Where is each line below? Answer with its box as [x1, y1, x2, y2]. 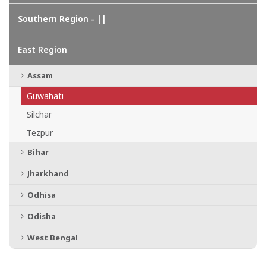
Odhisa [26, 189, 56, 200]
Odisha [26, 211, 56, 221]
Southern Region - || [18, 13, 106, 24]
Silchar [27, 109, 52, 120]
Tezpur [27, 127, 53, 138]
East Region [18, 44, 67, 55]
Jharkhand [26, 168, 69, 179]
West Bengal [26, 232, 78, 243]
